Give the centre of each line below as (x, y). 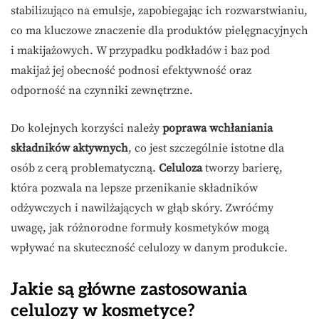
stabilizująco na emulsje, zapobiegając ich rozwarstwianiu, (159, 11)
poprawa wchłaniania (218, 129)
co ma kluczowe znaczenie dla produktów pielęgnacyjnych (159, 31)
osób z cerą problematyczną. (85, 168)
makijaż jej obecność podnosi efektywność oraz (131, 71)
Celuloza (181, 168)
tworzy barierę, (242, 168)
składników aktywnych (69, 148)
